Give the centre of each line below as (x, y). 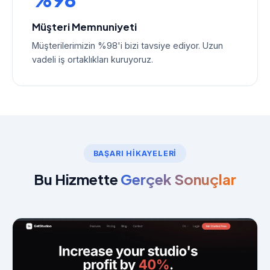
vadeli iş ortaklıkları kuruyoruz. (93, 59)
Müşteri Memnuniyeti (84, 27)
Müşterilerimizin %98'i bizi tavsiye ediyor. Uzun (127, 46)
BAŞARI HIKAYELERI (135, 153)
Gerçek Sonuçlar (178, 179)
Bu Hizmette (77, 179)
